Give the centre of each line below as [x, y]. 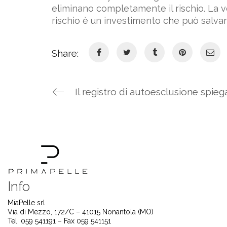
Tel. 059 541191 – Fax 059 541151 [59, 221]
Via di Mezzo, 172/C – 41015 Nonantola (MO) [81, 212]
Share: [65, 53]
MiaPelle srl [26, 203]
